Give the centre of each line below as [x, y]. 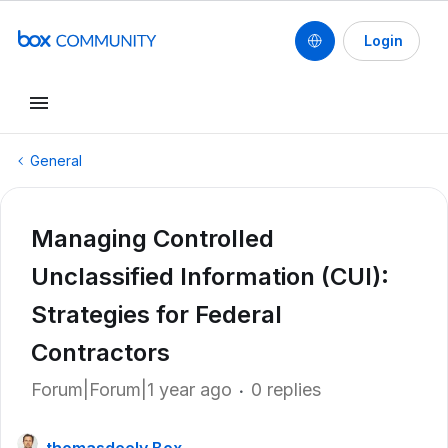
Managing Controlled [152, 238]
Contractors [100, 352]
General [56, 160]
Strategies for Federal [156, 314]
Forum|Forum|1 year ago [131, 389]
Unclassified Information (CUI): [210, 276]
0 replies [286, 389]
